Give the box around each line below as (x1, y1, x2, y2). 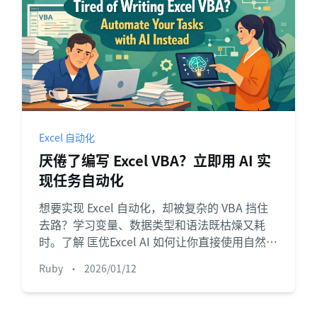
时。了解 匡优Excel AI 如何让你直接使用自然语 (38, 233, 277, 250)
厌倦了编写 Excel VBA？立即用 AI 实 (38, 150, 271, 171)
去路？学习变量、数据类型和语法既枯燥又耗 (38, 216, 265, 233)
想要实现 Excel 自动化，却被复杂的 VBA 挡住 (38, 199, 268, 216)
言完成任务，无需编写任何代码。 (38, 250, 209, 267)
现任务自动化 (38, 170, 124, 190)
